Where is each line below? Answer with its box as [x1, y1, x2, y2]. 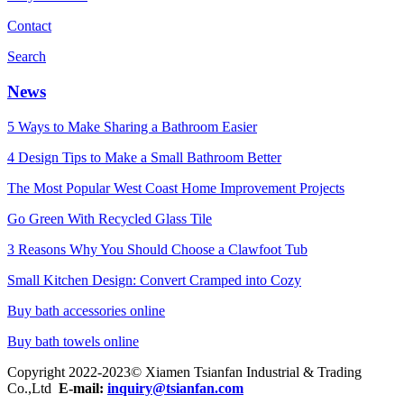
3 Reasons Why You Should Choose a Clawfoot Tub [7, 241, 308, 257]
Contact [7, 18, 51, 34]
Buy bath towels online [7, 333, 139, 349]
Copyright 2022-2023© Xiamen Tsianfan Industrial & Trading [7, 363, 362, 380]
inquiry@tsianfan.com [107, 380, 243, 396]
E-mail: [59, 380, 107, 396]
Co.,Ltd [7, 380, 59, 396]
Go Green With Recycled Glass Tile [7, 210, 212, 226]
